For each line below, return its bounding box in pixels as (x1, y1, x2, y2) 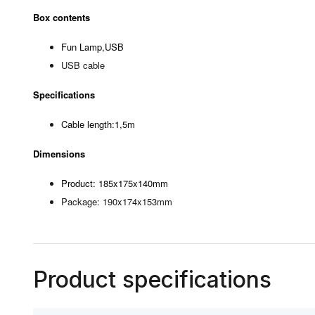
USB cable (61, 58, 105, 72)
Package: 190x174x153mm (61, 195, 172, 208)
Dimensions (33, 147, 85, 160)
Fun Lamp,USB (61, 40, 124, 53)
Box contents (33, 11, 90, 24)
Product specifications (33, 266, 271, 293)
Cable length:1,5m (61, 117, 135, 131)
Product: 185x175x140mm (61, 176, 168, 190)
